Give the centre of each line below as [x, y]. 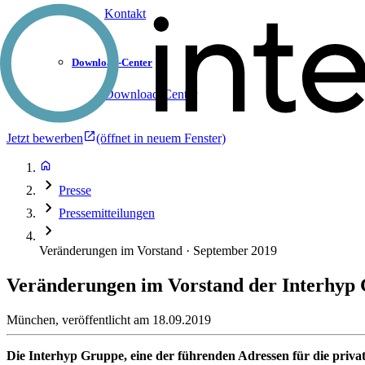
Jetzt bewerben [45, 138]
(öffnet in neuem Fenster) [161, 138]
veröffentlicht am [107, 319]
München [31, 319]
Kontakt [125, 14]
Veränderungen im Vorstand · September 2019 [158, 250]
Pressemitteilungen [107, 213]
